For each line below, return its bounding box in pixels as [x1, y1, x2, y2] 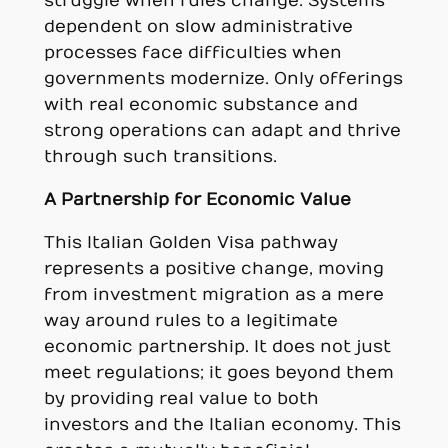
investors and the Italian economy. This [43, 414, 401, 435]
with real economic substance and [43, 95, 358, 116]
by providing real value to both [43, 388, 319, 409]
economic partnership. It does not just [43, 336, 391, 357]
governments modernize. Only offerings [43, 69, 403, 90]
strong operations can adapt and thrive [43, 121, 401, 142]
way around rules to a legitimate [43, 310, 338, 331]
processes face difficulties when [43, 43, 342, 64]
